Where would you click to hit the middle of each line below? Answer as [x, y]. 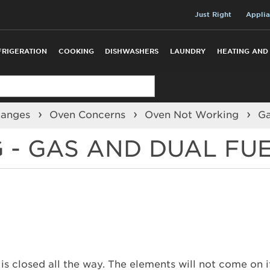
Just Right [213, 14]
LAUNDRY [188, 51]
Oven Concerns [89, 114]
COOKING [76, 51]
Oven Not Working [193, 114]
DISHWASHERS [132, 51]
